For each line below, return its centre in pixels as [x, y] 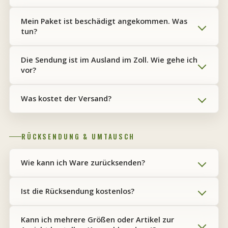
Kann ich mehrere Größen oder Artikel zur [97, 220]
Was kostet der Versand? [66, 98]
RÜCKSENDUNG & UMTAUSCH [78, 136]
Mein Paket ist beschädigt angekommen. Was [104, 21]
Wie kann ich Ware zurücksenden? [83, 163]
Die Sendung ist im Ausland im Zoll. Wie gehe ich [109, 60]
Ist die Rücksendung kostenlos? [78, 191]
